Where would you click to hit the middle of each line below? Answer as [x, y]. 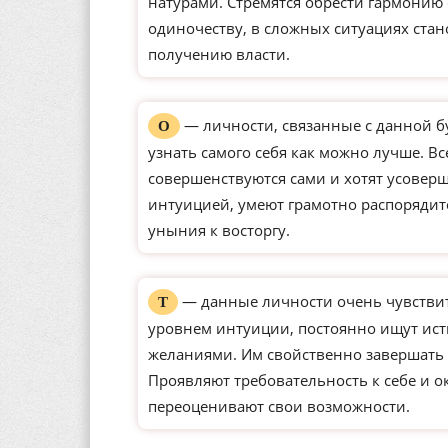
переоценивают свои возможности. [279, 406]
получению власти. [219, 54]
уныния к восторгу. [219, 230]
